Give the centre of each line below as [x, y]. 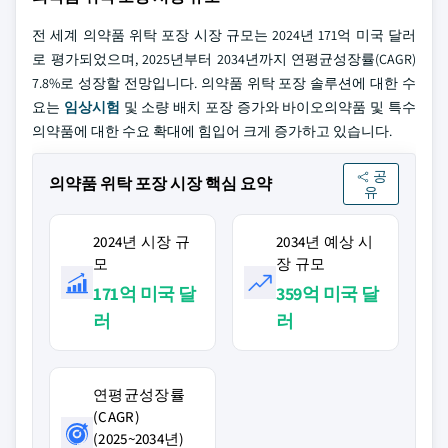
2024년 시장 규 [142, 241]
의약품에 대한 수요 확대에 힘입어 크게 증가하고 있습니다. [212, 131]
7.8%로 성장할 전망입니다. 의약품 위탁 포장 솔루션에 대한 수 [224, 83]
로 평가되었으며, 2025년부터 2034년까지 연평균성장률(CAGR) [224, 59]
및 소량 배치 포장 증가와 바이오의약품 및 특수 [268, 107]
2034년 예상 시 [325, 241]
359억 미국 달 [327, 293]
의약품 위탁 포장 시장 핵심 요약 [160, 183]
